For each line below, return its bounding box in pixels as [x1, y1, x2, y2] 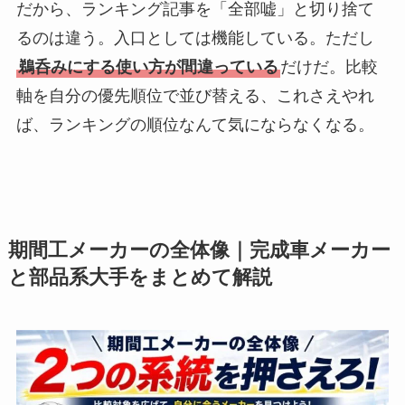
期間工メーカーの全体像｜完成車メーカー [7, 239, 391, 261]
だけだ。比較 [279, 58, 378, 77]
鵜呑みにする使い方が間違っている [17, 58, 278, 77]
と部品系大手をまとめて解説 [7, 266, 272, 288]
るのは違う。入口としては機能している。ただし [15, 29, 374, 48]
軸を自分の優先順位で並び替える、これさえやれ [15, 87, 374, 106]
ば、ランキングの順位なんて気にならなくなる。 [15, 116, 374, 135]
